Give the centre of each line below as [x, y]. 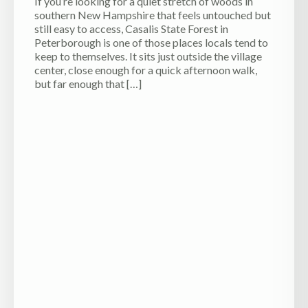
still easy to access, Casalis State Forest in [131, 28]
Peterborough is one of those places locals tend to [151, 42]
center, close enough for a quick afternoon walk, [146, 69]
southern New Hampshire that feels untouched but [153, 14]
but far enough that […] [88, 83]
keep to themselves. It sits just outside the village [148, 56]
